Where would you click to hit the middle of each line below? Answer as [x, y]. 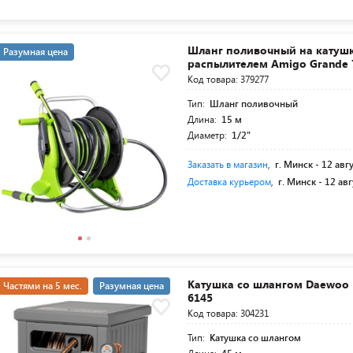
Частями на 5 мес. [43, 286]
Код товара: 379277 [229, 79]
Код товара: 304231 [229, 313]
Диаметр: [209, 135]
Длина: [204, 119]
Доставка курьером [230, 182]
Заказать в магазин [228, 164]
